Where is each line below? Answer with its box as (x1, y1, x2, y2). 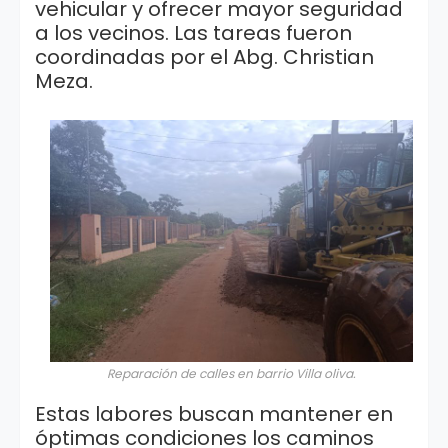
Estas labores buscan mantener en (35, 399, 393, 428)
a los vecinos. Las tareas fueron (35, 18, 352, 47)
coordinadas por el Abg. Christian (35, 42, 374, 71)
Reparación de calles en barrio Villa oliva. (107, 365, 356, 383)
